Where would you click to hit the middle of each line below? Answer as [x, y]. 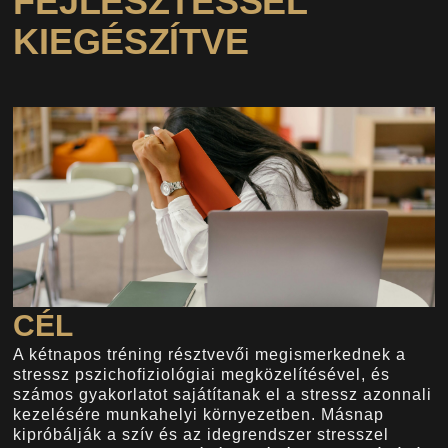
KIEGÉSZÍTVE [131, 41]
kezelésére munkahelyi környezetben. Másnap [199, 414]
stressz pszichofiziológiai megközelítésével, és [202, 374]
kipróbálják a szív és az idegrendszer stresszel [201, 434]
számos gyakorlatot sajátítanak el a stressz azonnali [223, 394]
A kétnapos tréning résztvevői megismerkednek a [210, 354]
